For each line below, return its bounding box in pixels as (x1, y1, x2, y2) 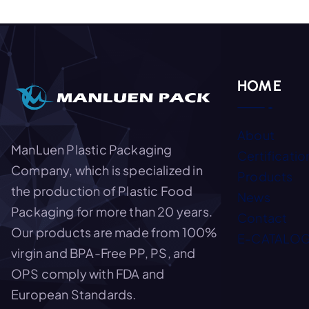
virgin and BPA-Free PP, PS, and (11, 245, 196, 261)
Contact (237, 209, 288, 226)
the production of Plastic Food (11, 183, 193, 199)
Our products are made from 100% (11, 224, 218, 241)
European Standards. (11, 286, 137, 303)
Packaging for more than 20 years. (11, 203, 212, 220)
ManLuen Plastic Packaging (11, 141, 172, 158)
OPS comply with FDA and (11, 266, 165, 282)
